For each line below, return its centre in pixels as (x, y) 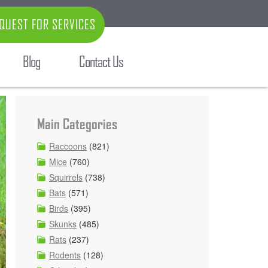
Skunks (63, 224)
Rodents (65, 255)
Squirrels (66, 177)
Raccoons (68, 146)
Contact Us (101, 62)
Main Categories (77, 124)
